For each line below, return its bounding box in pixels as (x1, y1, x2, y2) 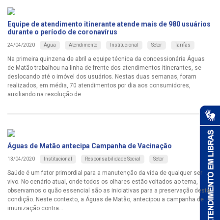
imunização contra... (7, 204, 63, 212)
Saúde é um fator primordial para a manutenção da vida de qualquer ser (7, 169, 202, 176)
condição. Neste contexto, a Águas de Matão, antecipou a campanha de (7, 195, 204, 203)
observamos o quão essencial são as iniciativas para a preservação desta (7, 187, 210, 194)
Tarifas (175, 42, 191, 48)
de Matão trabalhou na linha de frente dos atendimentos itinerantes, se (7, 64, 201, 71)
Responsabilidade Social (85, 156, 140, 162)
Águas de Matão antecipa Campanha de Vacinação (7, 141, 172, 150)
